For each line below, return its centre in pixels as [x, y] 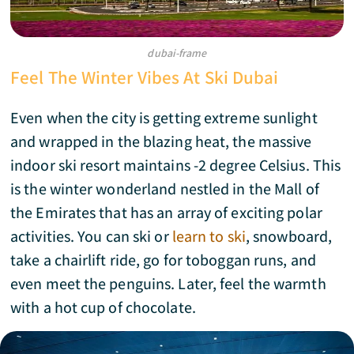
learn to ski [209, 236]
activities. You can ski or [91, 236]
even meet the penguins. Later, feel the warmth [168, 284]
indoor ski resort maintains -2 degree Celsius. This [176, 165]
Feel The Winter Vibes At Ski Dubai [147, 77]
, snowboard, [289, 236]
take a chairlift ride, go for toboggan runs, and [163, 260]
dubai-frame [177, 53]
